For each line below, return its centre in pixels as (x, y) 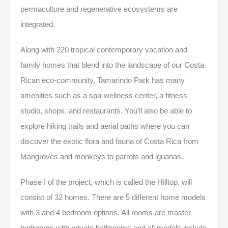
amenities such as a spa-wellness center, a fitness (104, 95)
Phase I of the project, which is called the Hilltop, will (106, 182)
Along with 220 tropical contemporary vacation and (104, 49)
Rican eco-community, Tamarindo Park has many (103, 80)
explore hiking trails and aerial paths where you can (105, 126)
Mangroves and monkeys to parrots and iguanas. (102, 156)
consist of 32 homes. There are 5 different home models (113, 197)
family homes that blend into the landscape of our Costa (112, 65)
